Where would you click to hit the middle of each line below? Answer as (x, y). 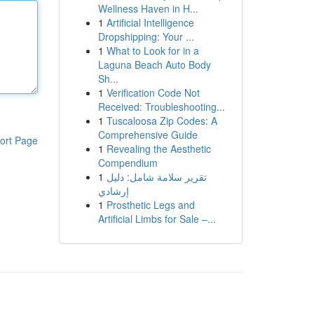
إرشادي (113, 191)
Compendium (128, 163)
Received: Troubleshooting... (161, 107)
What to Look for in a (152, 50)
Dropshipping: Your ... (146, 36)
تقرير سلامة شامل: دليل (156, 177)
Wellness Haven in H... (148, 8)
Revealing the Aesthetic (158, 149)
